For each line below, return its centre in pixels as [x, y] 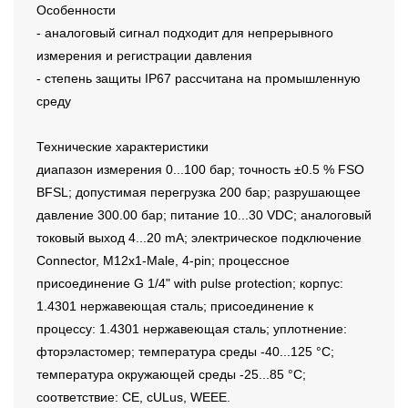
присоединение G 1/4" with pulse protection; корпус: [190, 284]
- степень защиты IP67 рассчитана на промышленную [199, 79]
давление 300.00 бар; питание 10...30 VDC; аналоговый [204, 215]
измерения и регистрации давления [144, 56]
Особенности [76, 10]
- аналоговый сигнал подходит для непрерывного [185, 33]
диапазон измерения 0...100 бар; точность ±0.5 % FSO [200, 170]
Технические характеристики [122, 147]
